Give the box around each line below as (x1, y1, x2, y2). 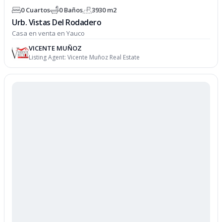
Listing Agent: (29, 53, 68, 61)
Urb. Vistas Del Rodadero (12, 17, 102, 28)
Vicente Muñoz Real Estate (67, 53, 140, 61)
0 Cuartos (21, 5, 51, 14)
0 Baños (59, 5, 83, 14)
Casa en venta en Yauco (12, 29, 85, 38)
